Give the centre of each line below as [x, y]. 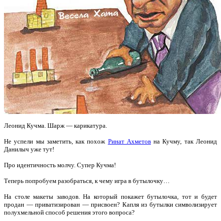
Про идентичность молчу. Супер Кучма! [60, 165]
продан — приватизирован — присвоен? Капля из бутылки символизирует [110, 204]
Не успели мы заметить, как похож [56, 141]
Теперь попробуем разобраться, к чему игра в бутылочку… [87, 181]
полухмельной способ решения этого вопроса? [69, 212]
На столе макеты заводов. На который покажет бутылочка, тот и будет [110, 196]
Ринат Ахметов [129, 141]
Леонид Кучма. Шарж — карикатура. [55, 125]
